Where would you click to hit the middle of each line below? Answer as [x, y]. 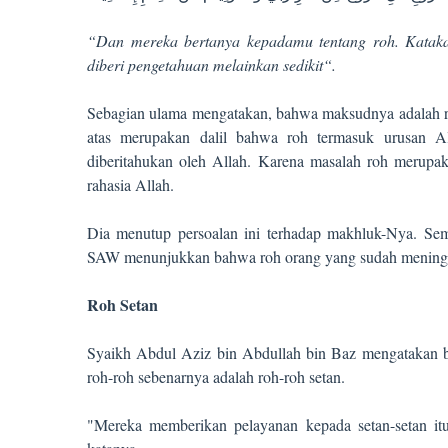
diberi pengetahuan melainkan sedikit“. [211, 64]
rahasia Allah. [130, 184]
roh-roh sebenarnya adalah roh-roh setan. [216, 376]
